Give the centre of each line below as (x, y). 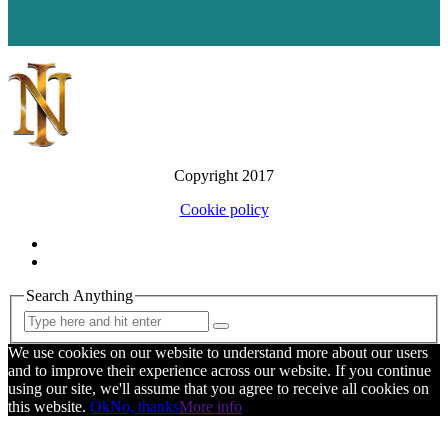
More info (210, 406)
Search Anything (79, 296)
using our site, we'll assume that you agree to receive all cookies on (218, 388)
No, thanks (144, 406)
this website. (49, 406)
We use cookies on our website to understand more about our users (218, 352)
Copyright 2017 (224, 176)
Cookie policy (224, 210)
